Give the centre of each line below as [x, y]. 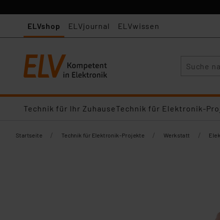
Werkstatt [177, 135]
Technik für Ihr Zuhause [70, 108]
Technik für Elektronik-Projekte [103, 135]
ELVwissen [138, 26]
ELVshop [44, 26]
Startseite [29, 135]
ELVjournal [89, 26]
